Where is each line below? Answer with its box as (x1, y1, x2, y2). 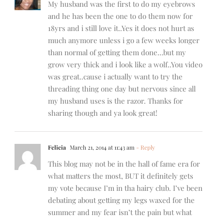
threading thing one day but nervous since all (48, 84, 196, 94)
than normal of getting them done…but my (48, 47, 186, 58)
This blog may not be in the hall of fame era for (48, 159, 200, 169)
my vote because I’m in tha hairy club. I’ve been (48, 183, 202, 193)
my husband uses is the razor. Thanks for (48, 96, 183, 106)
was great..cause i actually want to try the (48, 72, 183, 82)
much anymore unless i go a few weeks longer (48, 35, 200, 46)
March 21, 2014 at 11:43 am (68, 143, 135, 152)
